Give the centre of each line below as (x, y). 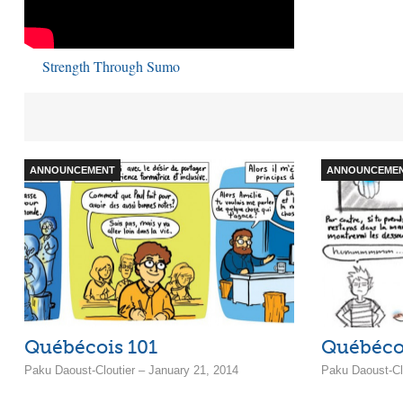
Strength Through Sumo (111, 66)
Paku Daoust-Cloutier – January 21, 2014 (131, 371)
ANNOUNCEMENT (72, 170)
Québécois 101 (91, 347)
